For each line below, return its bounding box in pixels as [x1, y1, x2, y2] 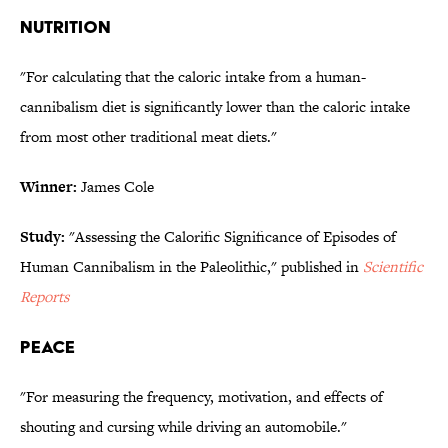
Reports [20, 286, 69, 308]
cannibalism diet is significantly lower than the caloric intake [20, 96, 410, 118]
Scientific [363, 256, 423, 278]
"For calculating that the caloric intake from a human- [20, 66, 366, 88]
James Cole [77, 176, 154, 198]
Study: [20, 226, 65, 248]
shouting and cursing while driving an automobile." [20, 416, 347, 438]
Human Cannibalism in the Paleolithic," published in [20, 256, 363, 278]
